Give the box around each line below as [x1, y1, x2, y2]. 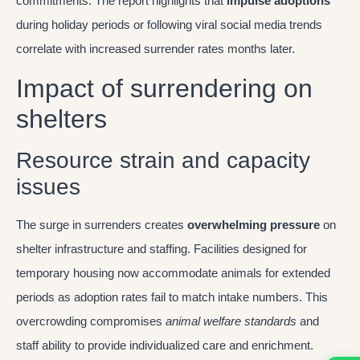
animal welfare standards [166, 313, 297, 328]
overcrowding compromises [16, 313, 166, 328]
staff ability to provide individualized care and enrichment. [16, 337, 313, 352]
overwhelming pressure [187, 217, 320, 231]
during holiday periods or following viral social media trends [16, 18, 322, 32]
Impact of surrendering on [16, 73, 313, 103]
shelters [16, 104, 107, 133]
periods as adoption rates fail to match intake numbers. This [16, 289, 328, 304]
